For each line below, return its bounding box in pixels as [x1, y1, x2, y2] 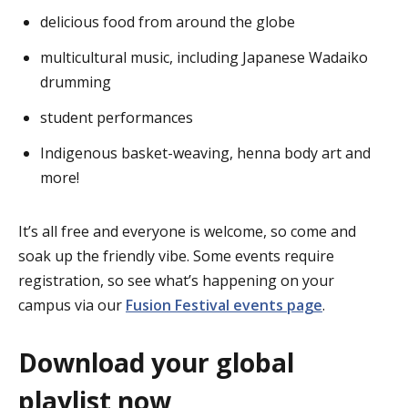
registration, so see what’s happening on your [18, 270, 334, 291]
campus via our [18, 294, 126, 315]
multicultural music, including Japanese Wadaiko [40, 46, 368, 67]
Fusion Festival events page [126, 294, 322, 315]
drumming [40, 71, 111, 92]
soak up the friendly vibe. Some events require [18, 245, 334, 266]
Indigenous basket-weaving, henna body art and [40, 142, 371, 163]
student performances [40, 107, 193, 127]
